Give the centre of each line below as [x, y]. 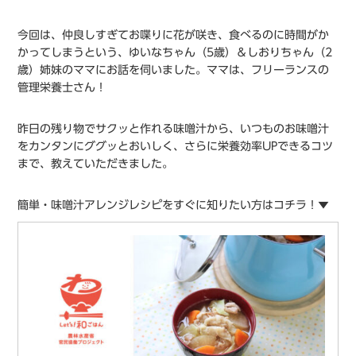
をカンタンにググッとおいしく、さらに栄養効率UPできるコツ [176, 146]
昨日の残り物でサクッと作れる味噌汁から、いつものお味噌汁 [174, 128]
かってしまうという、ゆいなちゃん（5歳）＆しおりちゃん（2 [175, 52]
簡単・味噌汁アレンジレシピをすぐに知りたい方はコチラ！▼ [174, 205]
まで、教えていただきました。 [96, 163]
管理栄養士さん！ [62, 87]
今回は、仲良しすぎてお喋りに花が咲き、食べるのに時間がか [174, 35]
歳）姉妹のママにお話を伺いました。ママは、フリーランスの [174, 70]
